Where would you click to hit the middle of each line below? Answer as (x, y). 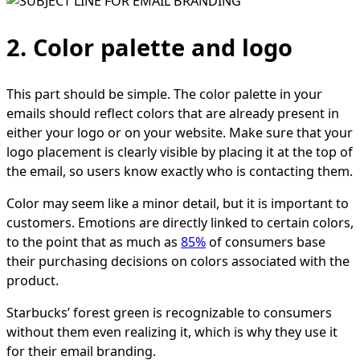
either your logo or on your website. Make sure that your (180, 133)
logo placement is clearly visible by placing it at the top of (180, 152)
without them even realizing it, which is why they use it (172, 332)
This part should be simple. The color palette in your (164, 94)
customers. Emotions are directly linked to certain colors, (180, 223)
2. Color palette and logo (149, 47)
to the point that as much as (94, 242)
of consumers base (266, 242)
